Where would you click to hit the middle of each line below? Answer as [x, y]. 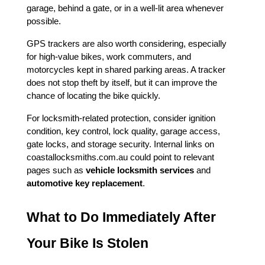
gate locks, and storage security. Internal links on [120, 144]
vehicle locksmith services [140, 170]
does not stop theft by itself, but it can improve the [122, 83]
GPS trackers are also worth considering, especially [127, 44]
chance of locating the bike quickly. [93, 96]
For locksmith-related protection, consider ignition [121, 118]
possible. [44, 21]
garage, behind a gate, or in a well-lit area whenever [125, 8]
